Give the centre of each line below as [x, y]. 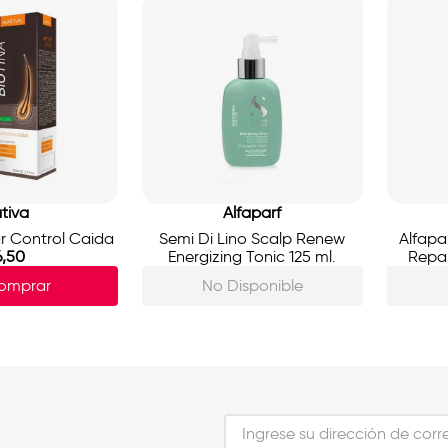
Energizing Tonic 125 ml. [252, 257]
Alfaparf [252, 213]
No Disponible [252, 285]
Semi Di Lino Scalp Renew [252, 239]
